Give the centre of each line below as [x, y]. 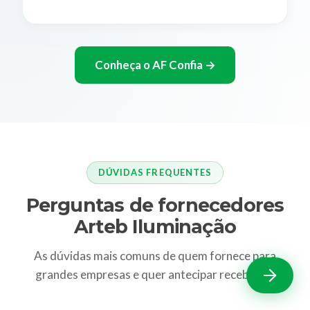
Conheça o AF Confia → [155, 65]
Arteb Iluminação [155, 226]
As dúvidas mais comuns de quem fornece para [155, 255]
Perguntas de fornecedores [155, 205]
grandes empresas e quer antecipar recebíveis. [155, 274]
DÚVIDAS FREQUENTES [155, 172]
